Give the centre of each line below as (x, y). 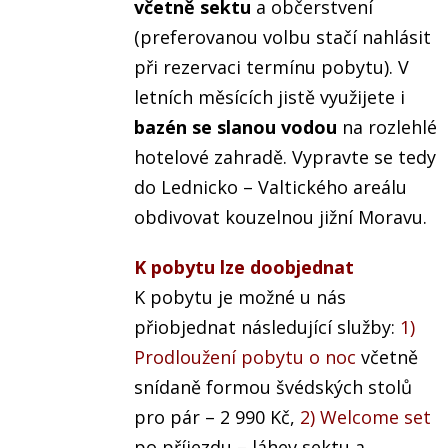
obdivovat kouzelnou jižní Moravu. (281, 217)
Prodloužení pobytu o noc (245, 357)
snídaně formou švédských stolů (273, 387)
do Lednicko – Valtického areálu (271, 187)
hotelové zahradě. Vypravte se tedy (285, 157)
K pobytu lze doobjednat (244, 267)
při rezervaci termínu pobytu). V (272, 67)
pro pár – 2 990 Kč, (217, 417)
